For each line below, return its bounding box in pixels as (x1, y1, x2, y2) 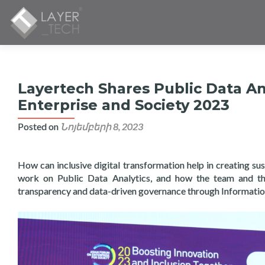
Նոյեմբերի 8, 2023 (60, 121, 143, 132)
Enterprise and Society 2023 (18, 96, 230, 114)
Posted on (18, 121, 60, 132)
